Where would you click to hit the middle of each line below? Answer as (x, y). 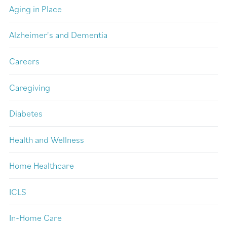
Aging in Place (35, 9)
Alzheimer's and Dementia (58, 35)
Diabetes (26, 113)
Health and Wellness (47, 139)
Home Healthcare (42, 166)
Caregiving (30, 87)
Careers (24, 61)
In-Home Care (35, 218)
